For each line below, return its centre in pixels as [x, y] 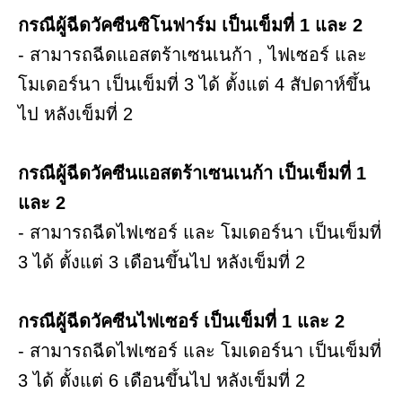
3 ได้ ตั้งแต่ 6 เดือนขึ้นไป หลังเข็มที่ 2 [164, 380]
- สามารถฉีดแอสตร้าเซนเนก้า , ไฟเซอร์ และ [192, 54]
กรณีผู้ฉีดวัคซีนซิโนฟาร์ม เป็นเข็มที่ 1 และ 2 [193, 25]
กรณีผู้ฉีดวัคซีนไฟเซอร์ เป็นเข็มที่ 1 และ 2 [184, 321]
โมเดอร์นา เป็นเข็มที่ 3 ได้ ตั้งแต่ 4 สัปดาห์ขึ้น [194, 84]
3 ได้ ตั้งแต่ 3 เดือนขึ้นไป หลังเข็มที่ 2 [164, 262]
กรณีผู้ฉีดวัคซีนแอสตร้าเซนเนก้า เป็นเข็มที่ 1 [192, 173]
